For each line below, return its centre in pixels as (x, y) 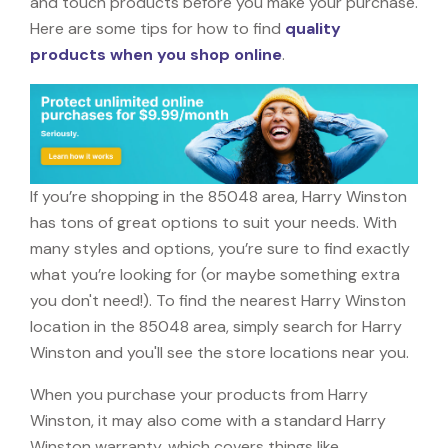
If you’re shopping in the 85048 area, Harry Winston (218, 196)
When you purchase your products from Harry (199, 394)
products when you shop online (156, 54)
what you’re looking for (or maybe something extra (215, 274)
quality (313, 28)
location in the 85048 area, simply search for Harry (216, 326)
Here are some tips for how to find (157, 28)
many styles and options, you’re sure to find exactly (220, 248)
